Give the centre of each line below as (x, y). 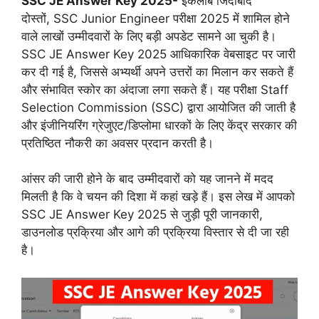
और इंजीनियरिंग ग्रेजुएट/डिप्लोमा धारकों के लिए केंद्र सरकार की (159, 125)
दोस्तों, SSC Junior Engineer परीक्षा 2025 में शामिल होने (156, 18)
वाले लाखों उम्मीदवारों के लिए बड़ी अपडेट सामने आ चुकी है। (149, 36)
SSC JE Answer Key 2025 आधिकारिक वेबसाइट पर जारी (158, 54)
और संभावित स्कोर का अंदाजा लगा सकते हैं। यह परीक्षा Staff (155, 89)
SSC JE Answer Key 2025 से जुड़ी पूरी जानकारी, (142, 215)
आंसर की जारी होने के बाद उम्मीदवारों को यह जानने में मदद (147, 179)
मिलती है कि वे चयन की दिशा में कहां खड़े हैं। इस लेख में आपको (158, 197)
